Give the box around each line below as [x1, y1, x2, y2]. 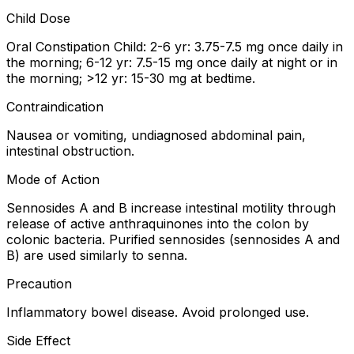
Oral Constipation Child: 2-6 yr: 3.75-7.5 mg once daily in [6, 39, 343, 55]
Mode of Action [6, 171, 100, 188]
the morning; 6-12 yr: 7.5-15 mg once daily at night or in [6, 55, 337, 71]
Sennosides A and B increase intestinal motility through [6, 200, 336, 217]
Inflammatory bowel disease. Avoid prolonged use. [6, 304, 309, 321]
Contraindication [6, 99, 104, 115]
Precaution [6, 276, 72, 292]
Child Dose [6, 10, 70, 27]
